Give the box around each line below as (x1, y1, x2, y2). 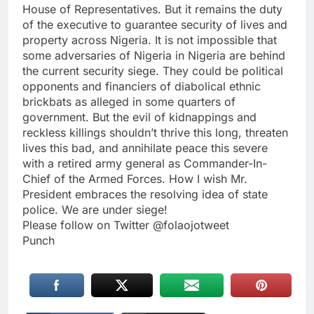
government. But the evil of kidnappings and (22, 110, 257, 125)
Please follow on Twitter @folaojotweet (22, 218, 229, 233)
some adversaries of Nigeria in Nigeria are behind (22, 48, 285, 63)
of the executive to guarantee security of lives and (22, 18, 287, 32)
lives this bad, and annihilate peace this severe (22, 141, 268, 156)
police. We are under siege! (22, 203, 168, 217)
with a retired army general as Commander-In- (22, 156, 267, 171)
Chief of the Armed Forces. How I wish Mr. (22, 172, 247, 186)
